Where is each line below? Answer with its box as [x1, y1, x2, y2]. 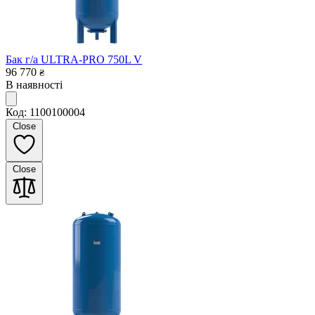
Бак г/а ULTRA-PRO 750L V [6, 53, 142, 65]
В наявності [6, 78, 63, 91]
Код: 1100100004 [6, 105, 85, 118]
